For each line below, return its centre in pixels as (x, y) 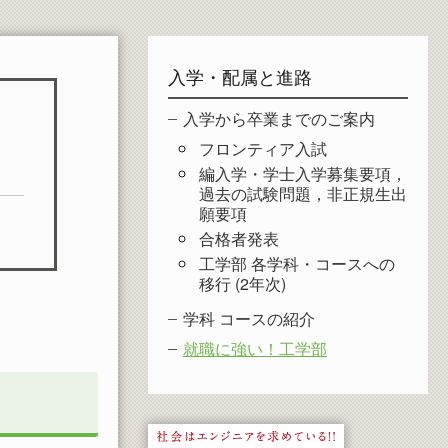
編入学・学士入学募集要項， (303, 173)
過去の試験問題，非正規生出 (303, 193)
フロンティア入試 (263, 148)
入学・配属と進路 (240, 76)
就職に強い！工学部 (255, 348)
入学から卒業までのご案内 (279, 118)
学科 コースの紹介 (249, 318)
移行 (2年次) (242, 283)
